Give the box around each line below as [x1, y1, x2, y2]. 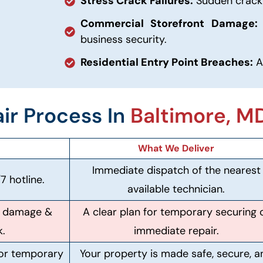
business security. [80, 32, 167, 46]
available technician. [127, 182, 225, 196]
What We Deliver [138, 142, 214, 154]
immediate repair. [133, 224, 219, 238]
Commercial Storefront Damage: [80, 16, 258, 31]
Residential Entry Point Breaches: [80, 55, 254, 69]
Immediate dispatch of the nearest [92, 163, 261, 177]
